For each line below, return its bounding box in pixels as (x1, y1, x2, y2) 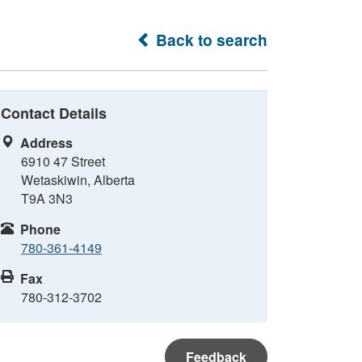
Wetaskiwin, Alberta (21, 170, 135, 189)
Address (20, 133, 73, 152)
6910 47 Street (21, 152, 105, 170)
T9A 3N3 (21, 189, 73, 208)
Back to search (152, 28, 267, 51)
